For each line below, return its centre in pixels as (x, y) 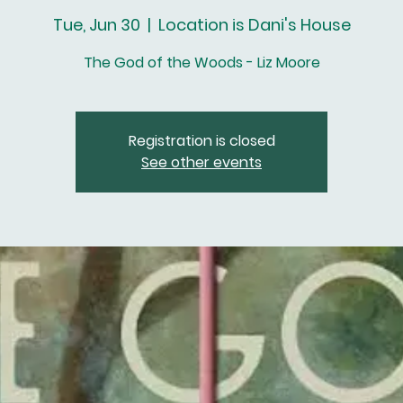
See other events (201, 162)
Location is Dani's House (254, 25)
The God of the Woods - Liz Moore (201, 63)
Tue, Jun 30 (96, 25)
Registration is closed (201, 141)
